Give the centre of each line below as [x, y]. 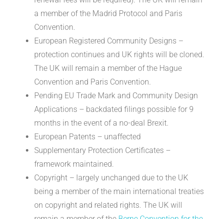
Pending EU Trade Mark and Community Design [116, 95]
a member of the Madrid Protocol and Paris [108, 13]
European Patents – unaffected [88, 136]
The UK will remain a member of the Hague [108, 68]
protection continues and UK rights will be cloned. [119, 54]
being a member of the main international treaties [119, 191]
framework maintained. [74, 164]
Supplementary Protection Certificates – [102, 150]
